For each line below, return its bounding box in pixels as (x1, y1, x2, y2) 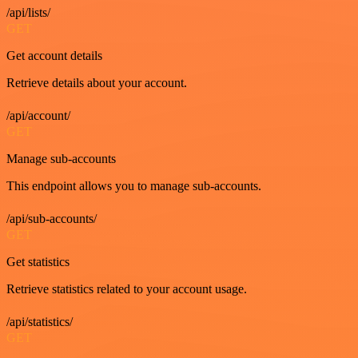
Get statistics (6, 254, 70, 268)
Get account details (6, 48, 102, 62)
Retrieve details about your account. (6, 75, 187, 89)
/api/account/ (6, 108, 70, 122)
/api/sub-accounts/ (6, 211, 97, 225)
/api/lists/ (6, 5, 50, 19)
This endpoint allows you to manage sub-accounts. (6, 178, 261, 193)
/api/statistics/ (6, 314, 73, 328)
